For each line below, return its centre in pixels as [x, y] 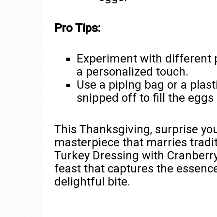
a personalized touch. [132, 72]
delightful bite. [92, 182]
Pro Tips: [77, 28]
